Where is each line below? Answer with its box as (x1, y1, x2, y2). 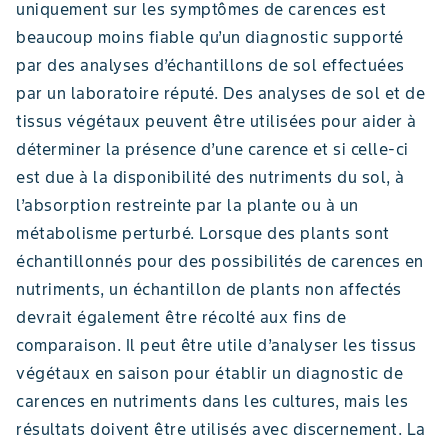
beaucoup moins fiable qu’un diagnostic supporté (16, 26, 404, 47)
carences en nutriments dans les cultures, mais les (16, 390, 408, 411)
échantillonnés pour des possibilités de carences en (16, 250, 424, 271)
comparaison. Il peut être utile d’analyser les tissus (16, 334, 417, 355)
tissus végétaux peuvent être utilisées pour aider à (16, 110, 417, 131)
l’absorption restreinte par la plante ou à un (16, 194, 359, 215)
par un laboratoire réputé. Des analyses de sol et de (16, 82, 425, 103)
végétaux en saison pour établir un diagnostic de (16, 362, 403, 383)
